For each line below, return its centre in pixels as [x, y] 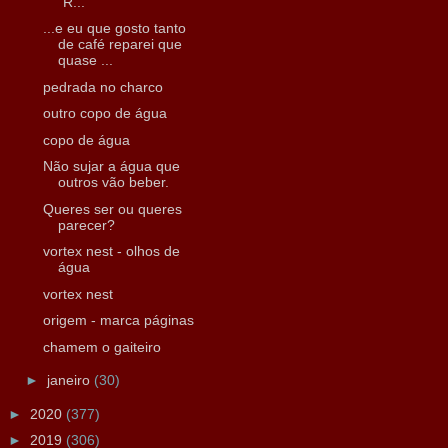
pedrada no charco [102, 86]
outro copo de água [104, 113]
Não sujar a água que [111, 166]
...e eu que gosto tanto [114, 28]
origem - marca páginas [118, 320]
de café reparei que [119, 44]
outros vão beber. [113, 182]
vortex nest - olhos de [111, 251]
